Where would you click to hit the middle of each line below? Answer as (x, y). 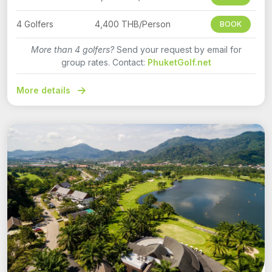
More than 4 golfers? (72, 50)
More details (45, 90)
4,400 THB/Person (132, 24)
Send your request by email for (178, 50)
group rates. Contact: (104, 63)
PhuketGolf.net (179, 63)
